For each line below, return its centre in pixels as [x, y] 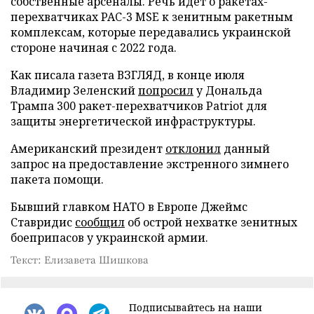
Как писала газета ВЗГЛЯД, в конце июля [128, 75]
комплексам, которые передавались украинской [151, 32]
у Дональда [228, 90]
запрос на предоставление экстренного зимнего [150, 164]
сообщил [100, 222]
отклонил [193, 148]
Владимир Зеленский [74, 90]
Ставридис [43, 222]
